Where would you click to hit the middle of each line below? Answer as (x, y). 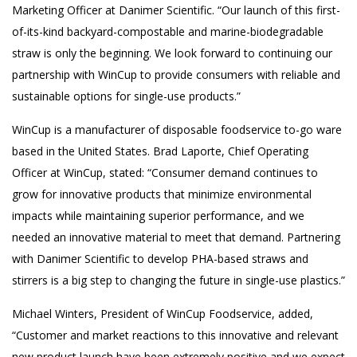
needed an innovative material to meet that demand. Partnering (176, 237)
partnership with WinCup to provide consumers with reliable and (176, 75)
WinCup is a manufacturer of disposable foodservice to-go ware (177, 129)
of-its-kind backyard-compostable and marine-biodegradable (168, 31)
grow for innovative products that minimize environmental (162, 194)
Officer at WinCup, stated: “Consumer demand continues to (165, 173)
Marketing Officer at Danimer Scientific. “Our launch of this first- (176, 10)
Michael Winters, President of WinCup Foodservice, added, (163, 314)
